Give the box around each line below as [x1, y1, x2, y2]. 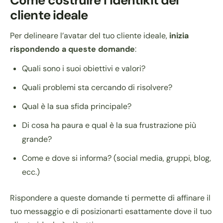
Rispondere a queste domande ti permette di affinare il [10, 193, 211, 204]
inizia [169, 30, 189, 41]
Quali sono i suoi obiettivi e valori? [22, 63, 145, 74]
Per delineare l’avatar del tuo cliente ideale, [10, 30, 169, 41]
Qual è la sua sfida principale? [22, 101, 131, 112]
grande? [22, 134, 52, 145]
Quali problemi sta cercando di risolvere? [22, 82, 172, 93]
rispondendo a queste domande [10, 44, 135, 55]
